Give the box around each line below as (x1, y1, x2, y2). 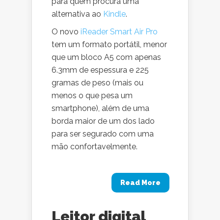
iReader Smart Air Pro (81, 27, 158, 36)
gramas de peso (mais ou (52, 78, 143, 87)
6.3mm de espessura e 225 (52, 65, 149, 75)
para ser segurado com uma (52, 129, 154, 138)
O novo (52, 27, 81, 36)
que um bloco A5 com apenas (52, 53, 161, 62)
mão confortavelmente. (52, 142, 137, 151)
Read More (120, 179, 161, 187)
